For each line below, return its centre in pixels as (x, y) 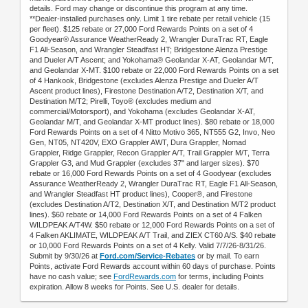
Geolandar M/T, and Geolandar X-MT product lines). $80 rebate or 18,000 (152, 122)
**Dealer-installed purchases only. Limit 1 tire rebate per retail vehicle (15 (150, 19)
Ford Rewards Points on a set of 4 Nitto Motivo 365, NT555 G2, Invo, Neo (152, 132)
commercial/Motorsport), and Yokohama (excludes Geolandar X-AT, (142, 112)
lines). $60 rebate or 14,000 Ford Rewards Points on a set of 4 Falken (146, 215)
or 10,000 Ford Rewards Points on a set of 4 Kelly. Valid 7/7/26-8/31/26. (148, 246)
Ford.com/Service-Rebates (147, 256)
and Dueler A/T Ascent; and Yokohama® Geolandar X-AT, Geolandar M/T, (152, 60)
